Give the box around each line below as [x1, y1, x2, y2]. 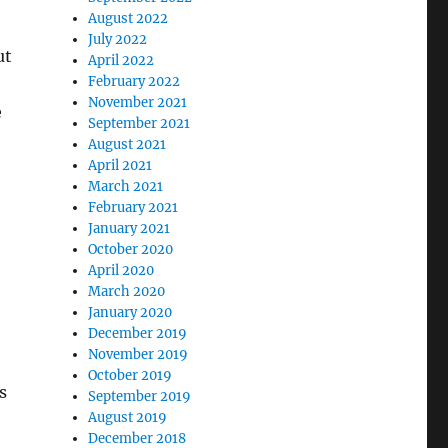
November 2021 [88, 94, 188, 111]
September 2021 [88, 115, 191, 132]
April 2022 [88, 52, 155, 69]
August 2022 [88, 10, 169, 27]
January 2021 [88, 220, 171, 237]
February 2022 [88, 73, 181, 90]
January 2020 [88, 304, 173, 321]
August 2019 [88, 409, 168, 426]
